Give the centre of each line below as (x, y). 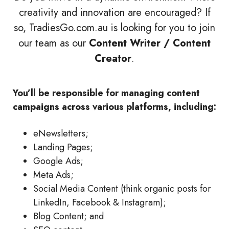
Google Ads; (58, 161)
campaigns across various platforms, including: (114, 107)
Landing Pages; (63, 147)
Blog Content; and (68, 216)
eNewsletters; (61, 134)
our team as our (54, 43)
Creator (113, 58)
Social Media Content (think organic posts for (122, 189)
